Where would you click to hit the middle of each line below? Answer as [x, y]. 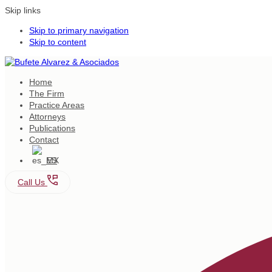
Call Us [32, 182]
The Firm [47, 93]
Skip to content [58, 42]
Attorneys [47, 117]
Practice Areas [57, 105]
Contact [44, 140]
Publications [52, 128]
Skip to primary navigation [79, 30]
